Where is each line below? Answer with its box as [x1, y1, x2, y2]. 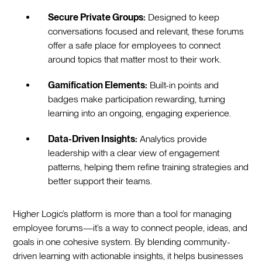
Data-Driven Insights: [48, 133, 138, 144]
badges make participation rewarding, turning [48, 93, 226, 105]
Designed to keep [146, 11, 220, 23]
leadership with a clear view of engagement [48, 147, 220, 158]
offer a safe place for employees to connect [48, 39, 221, 51]
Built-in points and [147, 79, 219, 91]
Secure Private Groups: [48, 11, 146, 23]
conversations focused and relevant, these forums [48, 25, 244, 37]
